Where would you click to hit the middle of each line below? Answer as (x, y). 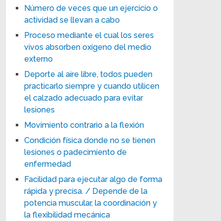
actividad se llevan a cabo (72, 20)
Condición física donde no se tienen (90, 140)
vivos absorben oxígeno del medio (88, 47)
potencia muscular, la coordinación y (91, 203)
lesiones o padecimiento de (76, 152)
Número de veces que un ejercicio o (91, 8)
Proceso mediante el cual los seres (89, 35)
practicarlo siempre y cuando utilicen (92, 86)
